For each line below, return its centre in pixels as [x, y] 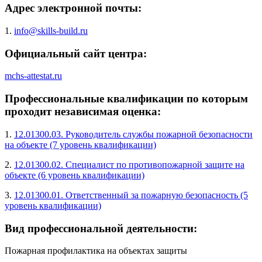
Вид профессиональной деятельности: [101, 228]
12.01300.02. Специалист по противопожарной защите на [129, 164]
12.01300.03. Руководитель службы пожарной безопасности [133, 134]
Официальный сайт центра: [76, 53]
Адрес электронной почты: [73, 8]
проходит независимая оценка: [83, 112]
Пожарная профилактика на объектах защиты [96, 251]
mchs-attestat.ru [33, 76]
